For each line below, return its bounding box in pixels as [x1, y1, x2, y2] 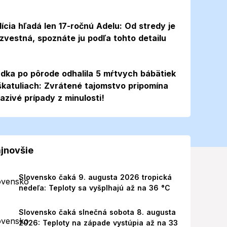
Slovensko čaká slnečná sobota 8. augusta [18, 208, 176, 216]
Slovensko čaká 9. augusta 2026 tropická [18, 173, 172, 181]
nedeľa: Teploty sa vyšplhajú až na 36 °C [18, 183, 170, 192]
